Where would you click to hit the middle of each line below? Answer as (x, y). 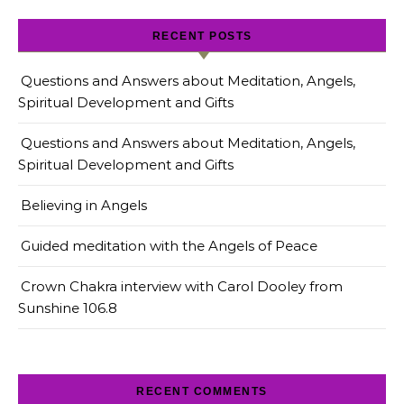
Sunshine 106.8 (68, 308)
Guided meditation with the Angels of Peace (169, 246)
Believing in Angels (84, 205)
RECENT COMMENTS (202, 391)
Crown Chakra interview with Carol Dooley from (182, 286)
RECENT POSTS (202, 36)
